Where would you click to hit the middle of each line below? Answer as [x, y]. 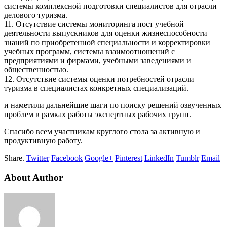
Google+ [99, 158]
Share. [14, 158]
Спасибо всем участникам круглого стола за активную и [102, 131]
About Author [33, 177]
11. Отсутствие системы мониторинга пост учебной [94, 24]
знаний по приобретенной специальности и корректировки [107, 42]
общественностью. [36, 69]
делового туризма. [36, 15]
